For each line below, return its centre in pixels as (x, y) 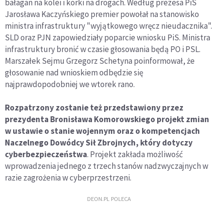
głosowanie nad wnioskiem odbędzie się (74, 73)
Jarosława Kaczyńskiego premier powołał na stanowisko (102, 14)
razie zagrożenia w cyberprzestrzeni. (68, 178)
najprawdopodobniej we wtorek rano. (70, 84)
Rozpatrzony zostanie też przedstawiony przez (94, 108)
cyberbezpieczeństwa (46, 154)
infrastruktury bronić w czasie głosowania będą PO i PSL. (103, 49)
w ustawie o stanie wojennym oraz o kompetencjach (102, 131)
